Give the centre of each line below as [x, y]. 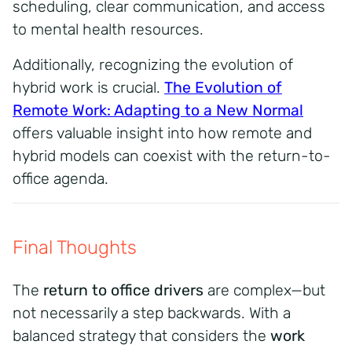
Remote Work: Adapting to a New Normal [158, 110]
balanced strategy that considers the [141, 335]
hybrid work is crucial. [88, 87]
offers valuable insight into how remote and [162, 133]
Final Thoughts [75, 247]
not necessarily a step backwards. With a [152, 313]
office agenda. [60, 178]
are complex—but [264, 290]
